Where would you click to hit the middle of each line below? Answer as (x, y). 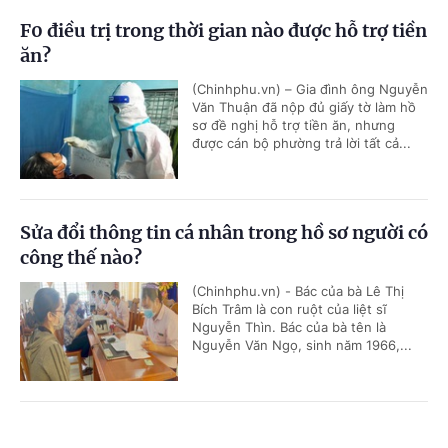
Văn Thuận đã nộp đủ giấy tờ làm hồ (304, 107)
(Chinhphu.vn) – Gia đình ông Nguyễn (310, 89)
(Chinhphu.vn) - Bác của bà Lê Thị (298, 291)
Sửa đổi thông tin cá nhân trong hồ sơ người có (224, 232)
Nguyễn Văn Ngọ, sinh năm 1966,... (302, 345)
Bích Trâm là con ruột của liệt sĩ (289, 309)
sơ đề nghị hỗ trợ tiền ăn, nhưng (293, 125)
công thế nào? (81, 257)
